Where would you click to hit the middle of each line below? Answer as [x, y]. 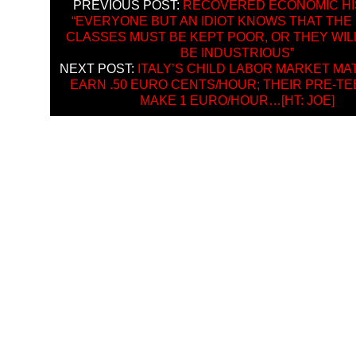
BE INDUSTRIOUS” [237, 53]
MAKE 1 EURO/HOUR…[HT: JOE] [237, 101]
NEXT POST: [99, 69]
